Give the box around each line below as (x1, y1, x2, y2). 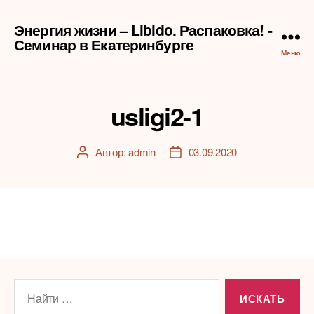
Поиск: (8, 278, 46, 296)
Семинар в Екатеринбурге (14, 33, 193, 55)
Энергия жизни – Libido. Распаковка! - (14, 18, 272, 40)
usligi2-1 (110, 97, 204, 134)
